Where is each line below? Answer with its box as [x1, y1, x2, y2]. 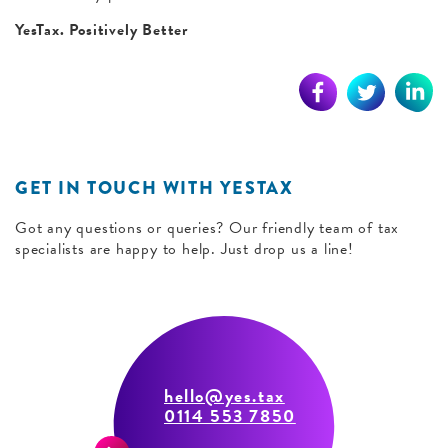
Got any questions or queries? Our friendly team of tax [15, 215, 400, 240]
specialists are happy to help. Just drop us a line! [15, 236, 354, 261]
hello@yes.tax [164, 381, 285, 409]
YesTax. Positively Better [15, 17, 188, 42]
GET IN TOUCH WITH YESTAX [15, 174, 294, 201]
